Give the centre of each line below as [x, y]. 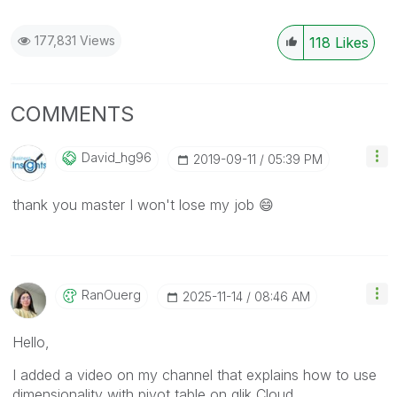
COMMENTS [73, 113]
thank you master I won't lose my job [136, 204]
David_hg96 [117, 157]
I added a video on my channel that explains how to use [195, 374]
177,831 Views [75, 40]
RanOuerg [111, 294]
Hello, [31, 342]
